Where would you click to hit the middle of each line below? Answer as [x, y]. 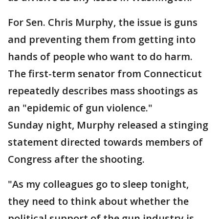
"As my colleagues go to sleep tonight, [98, 184]
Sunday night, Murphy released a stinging [108, 125]
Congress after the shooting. [76, 159]
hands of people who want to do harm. [100, 56]
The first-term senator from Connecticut [105, 74]
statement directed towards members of [105, 142]
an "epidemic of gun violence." [80, 108]
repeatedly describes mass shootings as [103, 91]
